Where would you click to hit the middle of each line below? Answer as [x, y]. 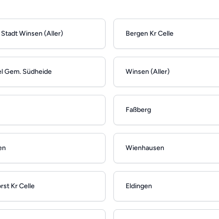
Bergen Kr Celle [150, 34]
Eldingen [139, 186]
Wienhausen [145, 148]
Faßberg [138, 110]
